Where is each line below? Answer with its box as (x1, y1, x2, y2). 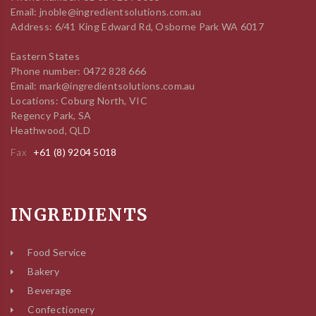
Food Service (28, 246, 87, 258)
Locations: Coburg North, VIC (11, 95, 147, 107)
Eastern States (11, 50, 80, 62)
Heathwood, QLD (11, 124, 90, 136)
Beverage (28, 284, 72, 296)
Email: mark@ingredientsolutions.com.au (11, 80, 195, 92)
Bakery (28, 265, 59, 277)
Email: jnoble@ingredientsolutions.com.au (11, 6, 202, 18)
